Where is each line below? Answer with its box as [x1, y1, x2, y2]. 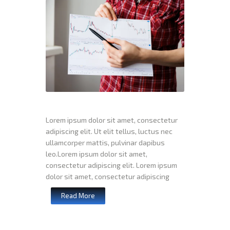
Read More [61, 191, 95, 200]
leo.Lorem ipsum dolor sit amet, [46, 149, 147, 159]
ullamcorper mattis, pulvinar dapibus [46, 138, 165, 147]
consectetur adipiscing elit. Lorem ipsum [46, 161, 177, 170]
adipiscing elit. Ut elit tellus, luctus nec [46, 127, 172, 136]
